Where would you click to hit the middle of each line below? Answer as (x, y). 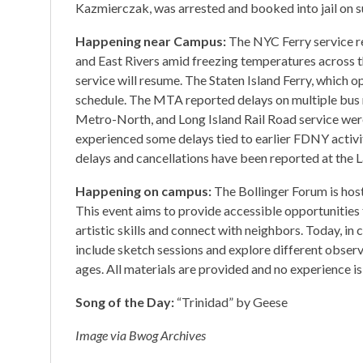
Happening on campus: (145, 190)
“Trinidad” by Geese (231, 301)
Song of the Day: (125, 301)
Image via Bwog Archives (141, 335)
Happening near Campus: (152, 41)
